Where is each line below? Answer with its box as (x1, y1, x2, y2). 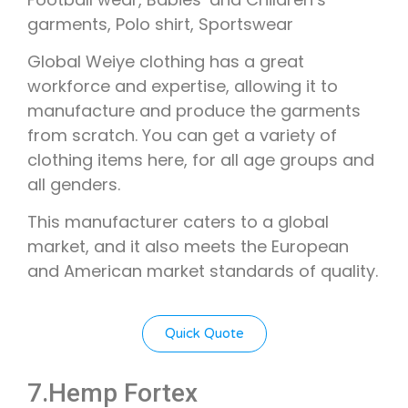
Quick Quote (164, 324, 244, 342)
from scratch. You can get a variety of (27, 123, 337, 147)
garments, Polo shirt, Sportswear (27, 12, 293, 36)
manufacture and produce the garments (27, 98, 361, 122)
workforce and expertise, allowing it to (27, 74, 338, 97)
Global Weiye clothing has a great (27, 49, 304, 73)
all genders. (27, 172, 120, 196)
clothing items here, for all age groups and (27, 148, 374, 171)
